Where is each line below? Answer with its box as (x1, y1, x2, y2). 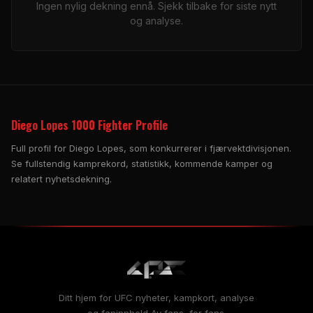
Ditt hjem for (59, 291, 115, 303)
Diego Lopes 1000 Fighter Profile (11, 116, 168, 133)
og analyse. (130, 14, 183, 27)
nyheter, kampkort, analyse (133, 291, 254, 303)
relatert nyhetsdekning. (11, 173, 112, 184)
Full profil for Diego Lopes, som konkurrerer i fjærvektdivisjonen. (11, 142, 291, 154)
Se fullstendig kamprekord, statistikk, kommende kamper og (11, 157, 272, 169)
